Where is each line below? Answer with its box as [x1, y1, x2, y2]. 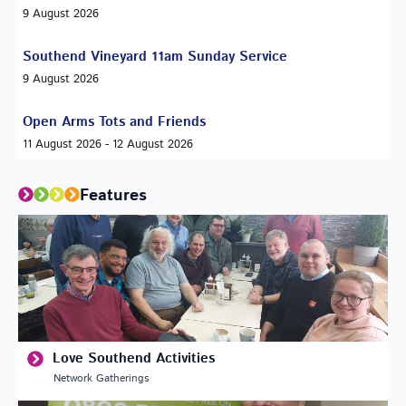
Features [80, 183, 147, 208]
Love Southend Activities [53, 348, 215, 368]
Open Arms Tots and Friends [23, 111, 206, 131]
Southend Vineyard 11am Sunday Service [23, 46, 287, 66]
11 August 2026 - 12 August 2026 [23, 135, 193, 153]
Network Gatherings [53, 370, 150, 386]
